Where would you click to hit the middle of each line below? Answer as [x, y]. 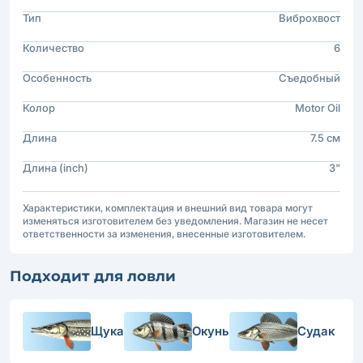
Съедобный [310, 77]
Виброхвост [310, 17]
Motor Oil [318, 107]
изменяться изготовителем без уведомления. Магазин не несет [175, 220]
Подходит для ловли [93, 276]
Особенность [57, 77]
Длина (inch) [56, 167]
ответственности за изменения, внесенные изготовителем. [164, 233]
